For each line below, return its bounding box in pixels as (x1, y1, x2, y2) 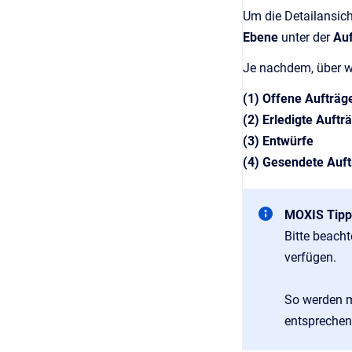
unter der (281, 30, 333, 45)
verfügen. (284, 250, 336, 265)
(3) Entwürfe (243, 134, 313, 148)
